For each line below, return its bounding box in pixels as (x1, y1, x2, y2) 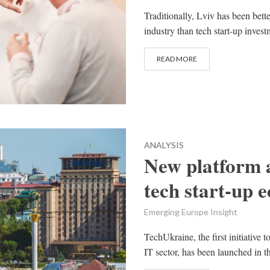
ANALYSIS (144, 139, 184, 150)
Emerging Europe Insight (144, 206, 237, 217)
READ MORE (157, 54, 197, 63)
